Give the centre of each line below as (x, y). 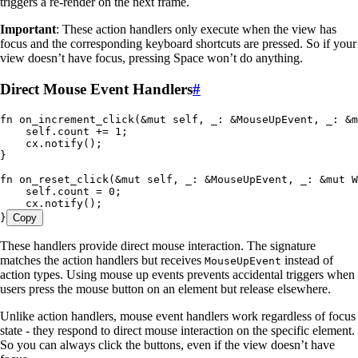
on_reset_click (61, 179)
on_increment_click (74, 119)
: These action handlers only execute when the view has (196, 30)
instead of (307, 260)
